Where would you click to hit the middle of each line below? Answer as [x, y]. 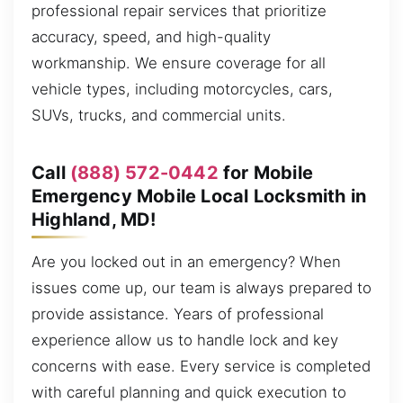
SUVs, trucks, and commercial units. [159, 116]
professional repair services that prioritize [179, 11]
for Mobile [266, 172]
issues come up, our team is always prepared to [201, 288]
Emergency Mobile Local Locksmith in [199, 196]
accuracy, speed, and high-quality [151, 37]
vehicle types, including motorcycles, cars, [182, 90]
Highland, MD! [94, 219]
